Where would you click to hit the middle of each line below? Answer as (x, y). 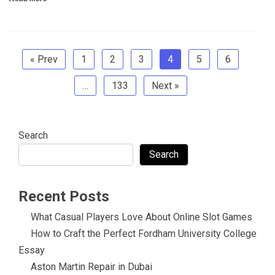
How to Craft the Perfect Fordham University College (144, 233)
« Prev (44, 59)
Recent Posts (64, 196)
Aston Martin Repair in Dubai (91, 266)
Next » (165, 85)
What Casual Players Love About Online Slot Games (141, 217)
